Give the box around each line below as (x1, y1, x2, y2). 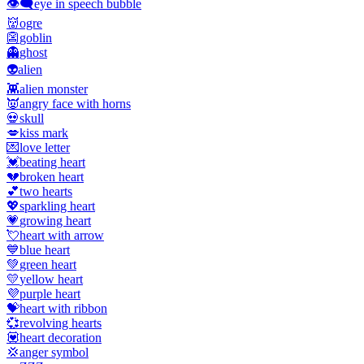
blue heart (19, 242, 70, 257)
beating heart (19, 154, 85, 169)
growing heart (19, 213, 91, 227)
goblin (19, 30, 52, 45)
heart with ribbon (19, 301, 107, 315)
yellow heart (19, 271, 83, 286)
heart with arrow (19, 227, 104, 242)
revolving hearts (19, 315, 102, 330)
